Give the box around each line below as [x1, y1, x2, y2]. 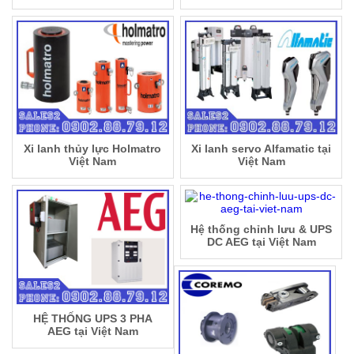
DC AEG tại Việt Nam [206, 235, 316, 249]
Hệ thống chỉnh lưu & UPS [190, 223, 333, 236]
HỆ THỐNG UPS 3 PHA [32, 312, 153, 326]
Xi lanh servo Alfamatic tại [191, 142, 332, 156]
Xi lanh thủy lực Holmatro [24, 142, 162, 156]
